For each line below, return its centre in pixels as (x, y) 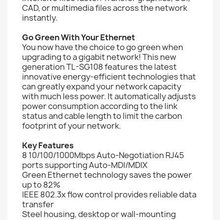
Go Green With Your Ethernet (79, 37)
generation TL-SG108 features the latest (99, 67)
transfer (38, 204)
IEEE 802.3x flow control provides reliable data (109, 194)
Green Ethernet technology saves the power (107, 175)
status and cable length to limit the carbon (102, 116)
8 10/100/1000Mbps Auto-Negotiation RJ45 (103, 155)
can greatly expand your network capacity (102, 86)
